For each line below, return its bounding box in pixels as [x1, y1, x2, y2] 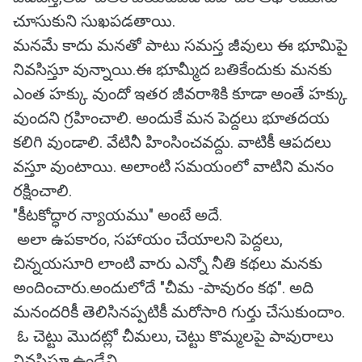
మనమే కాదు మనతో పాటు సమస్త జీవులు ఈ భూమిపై [13, 36, 347, 55]
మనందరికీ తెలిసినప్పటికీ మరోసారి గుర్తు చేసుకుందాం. [13, 302, 345, 322]
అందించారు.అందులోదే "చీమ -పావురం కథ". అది [13, 278, 314, 297]
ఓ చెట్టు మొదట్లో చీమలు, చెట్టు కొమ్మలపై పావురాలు [13, 326, 334, 346]
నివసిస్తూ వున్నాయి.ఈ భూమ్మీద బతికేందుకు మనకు [13, 60, 332, 79]
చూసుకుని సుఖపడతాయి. [13, 11, 175, 31]
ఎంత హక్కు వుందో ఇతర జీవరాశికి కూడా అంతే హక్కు [13, 84, 347, 103]
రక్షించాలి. [13, 181, 72, 200]
